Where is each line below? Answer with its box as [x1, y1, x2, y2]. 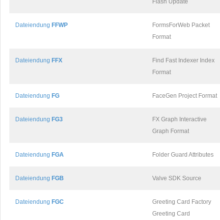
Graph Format [152, 128, 189, 135]
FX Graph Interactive [152, 116, 207, 123]
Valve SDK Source [152, 175, 201, 182]
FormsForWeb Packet [152, 22, 210, 28]
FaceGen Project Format [152, 92, 217, 99]
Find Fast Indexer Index [152, 57, 215, 64]
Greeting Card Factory [152, 198, 211, 205]
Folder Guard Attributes [152, 151, 214, 158]
